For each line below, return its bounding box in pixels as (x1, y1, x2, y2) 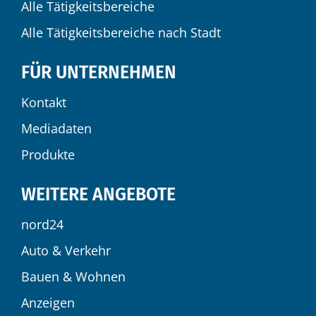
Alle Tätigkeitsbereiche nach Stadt (21, 24, 221, 42)
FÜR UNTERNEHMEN (21, 62, 176, 84)
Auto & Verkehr (21, 242, 111, 260)
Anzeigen (21, 294, 75, 312)
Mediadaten (21, 120, 92, 138)
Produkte (21, 146, 75, 164)
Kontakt (21, 94, 66, 111)
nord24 (21, 216, 63, 233)
